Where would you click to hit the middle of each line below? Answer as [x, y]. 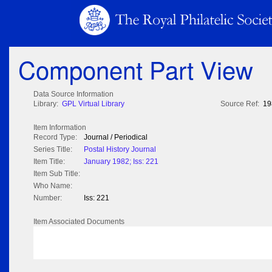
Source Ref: [240, 104]
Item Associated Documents [79, 222]
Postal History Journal [120, 150]
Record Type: [55, 138]
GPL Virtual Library [93, 104]
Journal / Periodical [116, 138]
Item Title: [49, 162]
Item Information [60, 128]
